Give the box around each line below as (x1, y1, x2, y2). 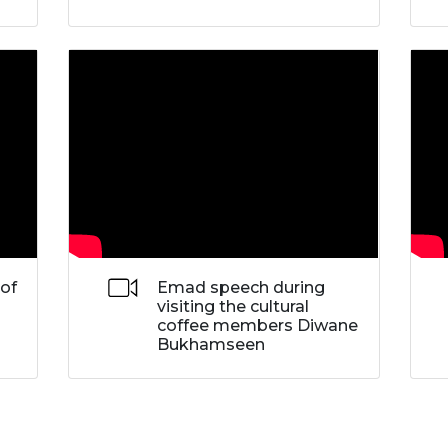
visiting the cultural (156, 297, 309, 317)
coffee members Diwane (156, 316, 358, 336)
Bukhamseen (156, 335, 265, 355)
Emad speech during (156, 278, 325, 298)
